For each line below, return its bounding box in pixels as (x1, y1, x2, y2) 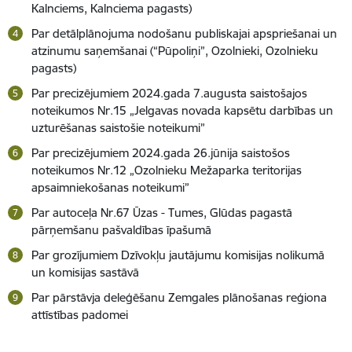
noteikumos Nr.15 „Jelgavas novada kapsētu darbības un (31, 103, 333, 118)
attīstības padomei (31, 307, 128, 322)
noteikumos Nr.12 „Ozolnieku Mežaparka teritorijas (31, 163, 302, 178)
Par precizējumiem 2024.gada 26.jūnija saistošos (31, 145, 290, 160)
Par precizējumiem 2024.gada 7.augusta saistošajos (31, 86, 307, 101)
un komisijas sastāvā (31, 265, 139, 280)
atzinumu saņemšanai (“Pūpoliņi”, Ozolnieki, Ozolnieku (31, 43, 318, 58)
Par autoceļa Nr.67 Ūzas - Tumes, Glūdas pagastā (31, 205, 292, 220)
